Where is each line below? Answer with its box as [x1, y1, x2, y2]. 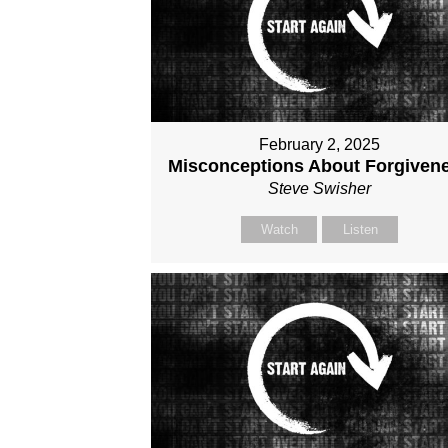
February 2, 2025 [259, 136, 381, 154]
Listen [342, 222, 378, 238]
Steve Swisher [268, 180, 372, 198]
